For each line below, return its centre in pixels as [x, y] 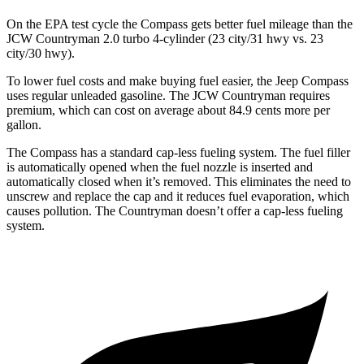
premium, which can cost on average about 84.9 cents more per [168, 110]
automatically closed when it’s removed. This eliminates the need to [179, 182]
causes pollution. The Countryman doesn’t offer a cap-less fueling [175, 211]
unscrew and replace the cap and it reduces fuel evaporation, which [178, 197]
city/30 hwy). [41, 54]
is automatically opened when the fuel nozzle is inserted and [160, 167]
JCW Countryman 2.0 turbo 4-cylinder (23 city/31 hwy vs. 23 [165, 39]
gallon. [24, 125]
